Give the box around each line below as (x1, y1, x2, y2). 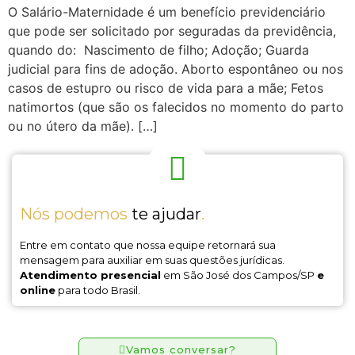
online (20, 284, 55, 297)
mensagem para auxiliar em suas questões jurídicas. (20, 254, 284, 267)
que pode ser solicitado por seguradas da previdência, (8, 23, 336, 39)
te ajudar (128, 204, 201, 224)
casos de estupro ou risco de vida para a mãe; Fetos (8, 80, 323, 96)
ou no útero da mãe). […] (8, 118, 158, 134)
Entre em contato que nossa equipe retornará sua (20, 239, 276, 252)
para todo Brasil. (55, 284, 140, 297)
